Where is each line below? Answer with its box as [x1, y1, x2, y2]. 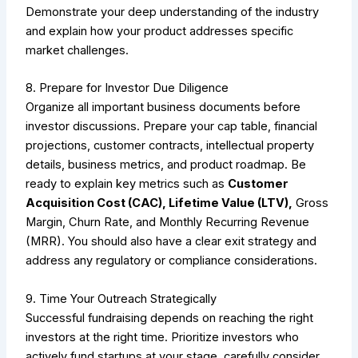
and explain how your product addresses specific [26, 23, 294, 38]
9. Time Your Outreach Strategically [26, 291, 217, 306]
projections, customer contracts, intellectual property [26, 138, 315, 153]
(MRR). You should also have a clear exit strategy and [26, 234, 317, 249]
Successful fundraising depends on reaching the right [26, 310, 314, 325]
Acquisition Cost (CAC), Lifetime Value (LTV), [26, 196, 293, 211]
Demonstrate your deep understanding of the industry [26, 4, 320, 19]
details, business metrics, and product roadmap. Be [26, 157, 307, 173]
